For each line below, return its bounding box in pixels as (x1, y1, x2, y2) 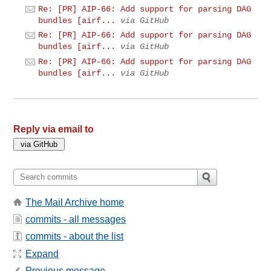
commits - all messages (25, 214, 126, 225)
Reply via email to (13, 123, 94, 134)
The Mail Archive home (25, 197, 125, 207)
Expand (25, 248, 59, 259)
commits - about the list (25, 231, 124, 242)
